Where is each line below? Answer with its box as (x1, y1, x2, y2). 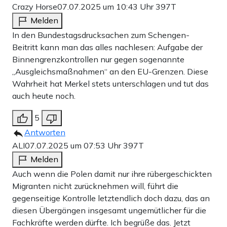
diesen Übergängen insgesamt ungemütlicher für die (12, 205, 206, 216)
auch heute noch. (12, 91, 75, 101)
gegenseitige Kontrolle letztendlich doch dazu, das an (12, 193, 210, 204)
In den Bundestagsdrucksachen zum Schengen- (12, 30, 190, 41)
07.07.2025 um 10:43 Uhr (57, 2, 156, 12)
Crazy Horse (12, 2, 57, 12)
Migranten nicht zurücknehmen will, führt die (12, 181, 178, 192)
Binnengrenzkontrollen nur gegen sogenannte (12, 54, 184, 65)
